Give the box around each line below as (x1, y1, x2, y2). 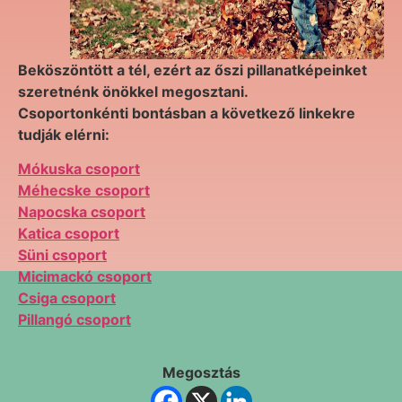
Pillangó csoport (18, 310, 131, 329)
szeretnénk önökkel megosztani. (18, 83, 249, 100)
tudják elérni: (18, 126, 109, 144)
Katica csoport (18, 224, 119, 243)
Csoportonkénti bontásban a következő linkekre (18, 104, 355, 122)
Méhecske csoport (18, 181, 150, 200)
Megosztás (162, 363, 240, 381)
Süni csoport (18, 246, 107, 265)
